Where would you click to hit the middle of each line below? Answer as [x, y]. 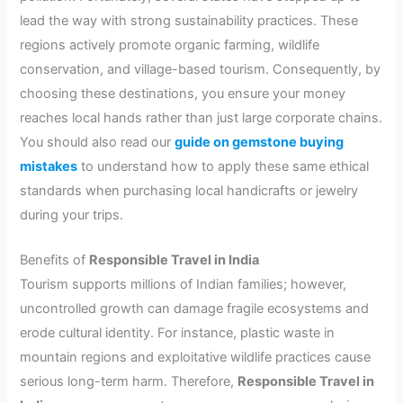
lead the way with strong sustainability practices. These [189, 20]
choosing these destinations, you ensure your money [183, 93]
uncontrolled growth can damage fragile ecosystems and [195, 309]
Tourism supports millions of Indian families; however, [184, 285]
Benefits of [55, 260]
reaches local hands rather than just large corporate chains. [201, 117]
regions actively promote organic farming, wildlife [170, 45]
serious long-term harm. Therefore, [129, 382]
